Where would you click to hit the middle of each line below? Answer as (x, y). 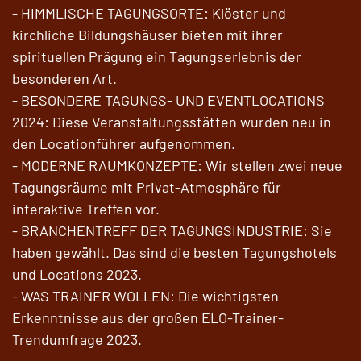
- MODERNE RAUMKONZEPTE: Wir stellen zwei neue (177, 166)
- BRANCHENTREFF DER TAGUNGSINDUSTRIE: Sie (172, 231)
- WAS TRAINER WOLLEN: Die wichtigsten (145, 296)
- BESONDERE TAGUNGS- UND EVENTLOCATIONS (168, 100)
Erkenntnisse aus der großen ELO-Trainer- (148, 318)
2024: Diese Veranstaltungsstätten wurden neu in (172, 122)
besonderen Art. (64, 79)
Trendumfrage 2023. (77, 340)
